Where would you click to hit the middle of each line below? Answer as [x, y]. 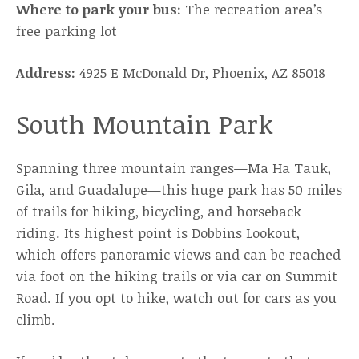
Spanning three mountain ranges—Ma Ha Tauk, [173, 168]
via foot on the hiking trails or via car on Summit [177, 276]
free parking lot [67, 31]
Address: [46, 73]
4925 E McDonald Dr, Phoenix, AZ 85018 [200, 73]
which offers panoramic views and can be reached [178, 254]
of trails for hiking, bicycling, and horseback [159, 211]
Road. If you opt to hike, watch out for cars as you [176, 298]
